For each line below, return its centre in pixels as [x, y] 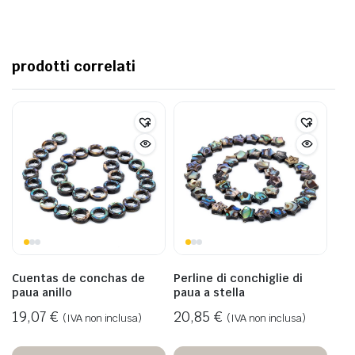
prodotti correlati [74, 66]
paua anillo [42, 292]
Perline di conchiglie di [238, 278]
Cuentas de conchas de [78, 278]
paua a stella [209, 292]
